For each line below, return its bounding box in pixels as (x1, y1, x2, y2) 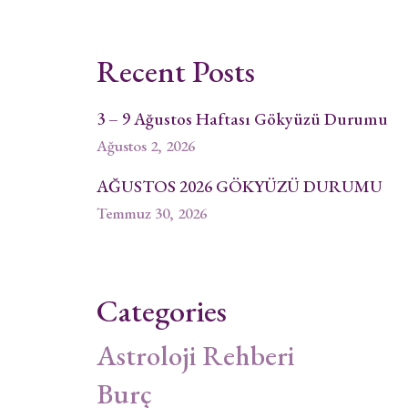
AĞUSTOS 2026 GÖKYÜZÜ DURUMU (97, 174, 382, 198)
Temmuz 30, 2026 (97, 203, 207, 223)
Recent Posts (97, 50, 255, 91)
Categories (97, 291, 227, 331)
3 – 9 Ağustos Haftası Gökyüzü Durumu (97, 107, 388, 130)
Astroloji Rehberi (97, 337, 294, 373)
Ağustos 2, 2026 (97, 135, 195, 156)
